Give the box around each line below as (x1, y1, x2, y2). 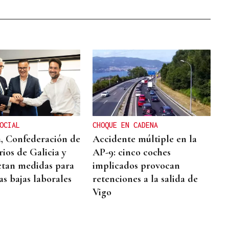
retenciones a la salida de (93, 173, 198, 185)
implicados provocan (93, 159, 180, 172)
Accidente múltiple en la (93, 133, 197, 145)
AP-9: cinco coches (93, 146, 171, 158)
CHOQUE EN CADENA (93, 121, 158, 129)
